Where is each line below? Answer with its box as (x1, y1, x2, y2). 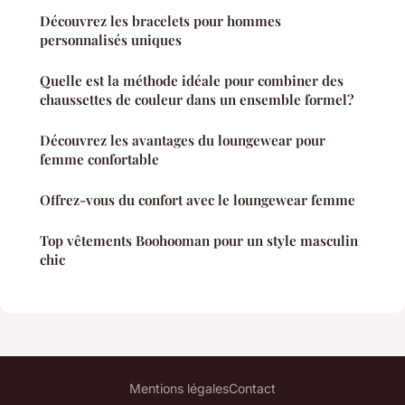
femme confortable (40, 150, 159, 169)
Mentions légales (129, 381, 229, 397)
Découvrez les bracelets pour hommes (40, 12, 281, 31)
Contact (229, 381, 276, 397)
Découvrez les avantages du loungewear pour (40, 131, 325, 150)
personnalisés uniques (40, 31, 182, 50)
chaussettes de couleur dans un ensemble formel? (40, 90, 353, 109)
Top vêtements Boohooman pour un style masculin (40, 231, 358, 250)
